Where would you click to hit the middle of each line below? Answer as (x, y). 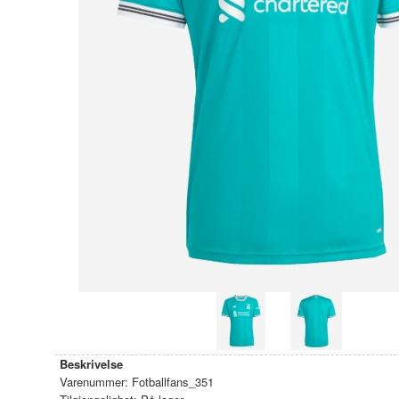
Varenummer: (94, 382)
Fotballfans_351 (171, 382)
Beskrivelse (91, 364)
